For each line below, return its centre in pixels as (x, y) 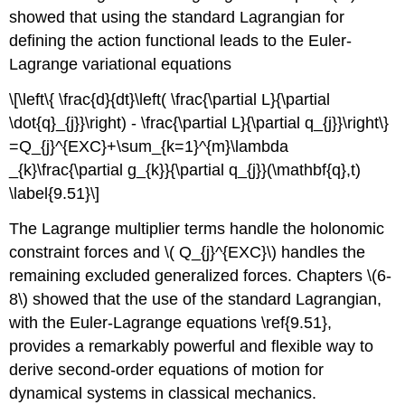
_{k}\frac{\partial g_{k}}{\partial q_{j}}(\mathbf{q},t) (185, 170)
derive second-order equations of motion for (167, 369)
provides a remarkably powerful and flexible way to (192, 346)
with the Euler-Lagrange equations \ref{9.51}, (171, 322)
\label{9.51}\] (55, 193)
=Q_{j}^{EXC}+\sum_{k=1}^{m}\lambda (149, 146)
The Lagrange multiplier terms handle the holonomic (197, 228)
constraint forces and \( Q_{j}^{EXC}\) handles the (188, 252)
